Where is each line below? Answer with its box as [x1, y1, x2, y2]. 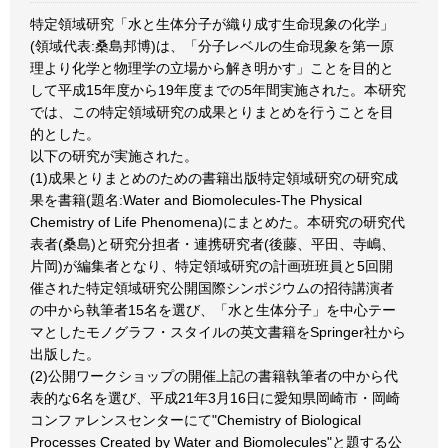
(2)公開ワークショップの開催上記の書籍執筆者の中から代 [30, 368, 398, 384]
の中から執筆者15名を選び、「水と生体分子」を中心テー [30, 302, 396, 318]
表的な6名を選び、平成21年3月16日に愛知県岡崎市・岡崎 [30, 390, 400, 406]
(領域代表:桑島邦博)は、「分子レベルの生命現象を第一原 [30, 38, 394, 54]
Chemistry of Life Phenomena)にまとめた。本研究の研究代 [30, 214, 405, 230]
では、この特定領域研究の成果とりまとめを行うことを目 [30, 104, 394, 120]
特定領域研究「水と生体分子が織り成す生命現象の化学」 [30, 16, 394, 32]
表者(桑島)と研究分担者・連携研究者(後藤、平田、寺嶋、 [30, 236, 395, 252]
